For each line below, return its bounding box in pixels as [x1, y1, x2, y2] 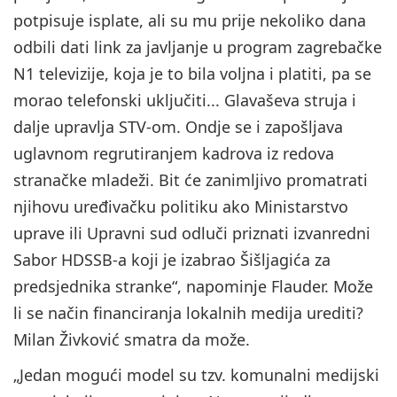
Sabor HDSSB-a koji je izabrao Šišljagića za [13, 249, 331, 271]
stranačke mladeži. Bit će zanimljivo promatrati [13, 169, 368, 191]
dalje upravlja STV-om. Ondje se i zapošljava [13, 116, 343, 138]
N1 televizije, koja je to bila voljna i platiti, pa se [13, 63, 371, 85]
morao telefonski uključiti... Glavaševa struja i [13, 90, 356, 112]
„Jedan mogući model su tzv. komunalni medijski [13, 364, 379, 386]
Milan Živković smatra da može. [13, 329, 250, 351]
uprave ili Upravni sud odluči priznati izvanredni [13, 222, 370, 245]
